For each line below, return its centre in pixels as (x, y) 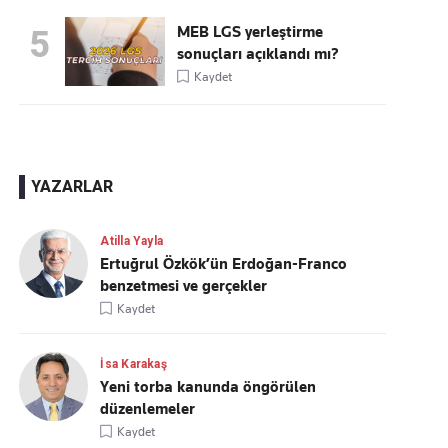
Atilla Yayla (132, 241)
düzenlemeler (148, 409)
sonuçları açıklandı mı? (258, 54)
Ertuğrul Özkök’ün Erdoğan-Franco (224, 264)
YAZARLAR (72, 186)
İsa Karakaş (133, 364)
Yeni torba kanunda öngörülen (208, 387)
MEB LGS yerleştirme (250, 32)
